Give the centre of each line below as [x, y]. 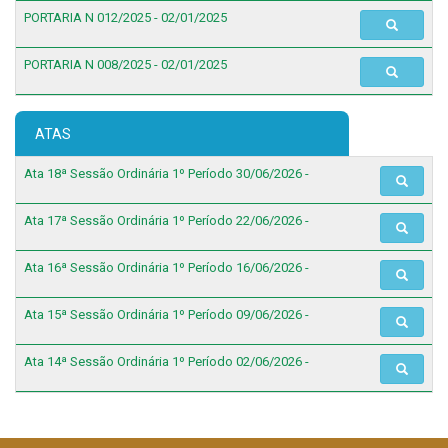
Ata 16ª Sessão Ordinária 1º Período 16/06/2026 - [166, 268]
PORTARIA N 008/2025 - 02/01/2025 [125, 65]
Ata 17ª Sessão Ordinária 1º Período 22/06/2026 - [166, 221]
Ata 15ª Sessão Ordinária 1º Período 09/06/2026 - [166, 315]
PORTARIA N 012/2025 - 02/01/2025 [125, 18]
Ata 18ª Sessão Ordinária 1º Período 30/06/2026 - [166, 174]
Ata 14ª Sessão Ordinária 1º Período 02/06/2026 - [166, 362]
